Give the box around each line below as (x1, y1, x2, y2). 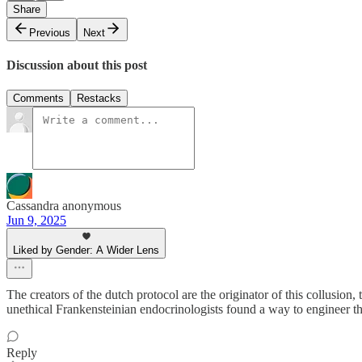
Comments (13, 92, 64, 105)
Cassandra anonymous (6, 199, 121, 213)
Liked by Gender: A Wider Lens (13, 244, 159, 257)
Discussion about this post (6, 58, 147, 73)
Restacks (77, 92, 121, 105)
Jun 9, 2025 (6, 213, 66, 228)
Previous (29, 26, 70, 39)
